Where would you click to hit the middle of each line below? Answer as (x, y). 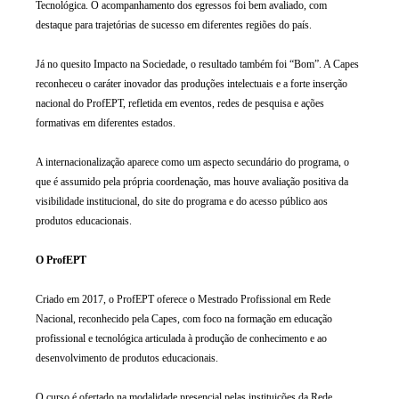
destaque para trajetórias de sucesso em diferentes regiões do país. (174, 25)
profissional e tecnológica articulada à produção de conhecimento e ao (181, 338)
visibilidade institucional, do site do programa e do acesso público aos (182, 201)
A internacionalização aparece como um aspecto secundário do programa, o (192, 162)
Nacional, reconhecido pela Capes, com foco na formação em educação (184, 319)
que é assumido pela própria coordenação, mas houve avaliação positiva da (192, 182)
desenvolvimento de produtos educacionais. (127, 358)
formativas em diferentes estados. (106, 123)
